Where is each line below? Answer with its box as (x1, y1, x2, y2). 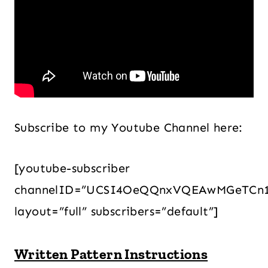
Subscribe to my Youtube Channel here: (14, 120, 243, 135)
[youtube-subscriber (14, 161, 130, 175)
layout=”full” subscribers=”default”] (14, 204, 218, 218)
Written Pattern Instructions (14, 245, 208, 263)
